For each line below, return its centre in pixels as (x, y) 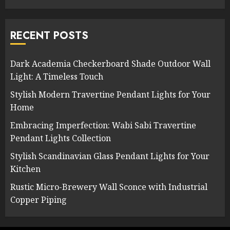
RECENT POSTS (49, 36)
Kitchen (25, 169)
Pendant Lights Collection (61, 138)
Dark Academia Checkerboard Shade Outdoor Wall (110, 64)
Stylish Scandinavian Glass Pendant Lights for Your (110, 156)
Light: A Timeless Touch (57, 77)
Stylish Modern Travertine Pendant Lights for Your (110, 95)
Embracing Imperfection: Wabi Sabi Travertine (103, 126)
